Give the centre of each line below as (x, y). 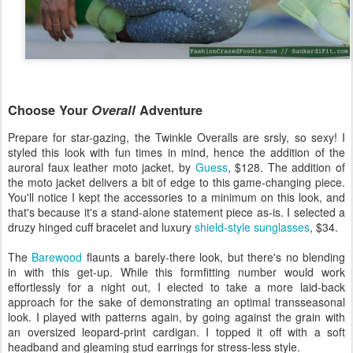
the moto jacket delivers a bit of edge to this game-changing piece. (176, 182)
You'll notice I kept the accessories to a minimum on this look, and (176, 197)
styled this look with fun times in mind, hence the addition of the (176, 152)
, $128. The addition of (286, 167)
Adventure (171, 110)
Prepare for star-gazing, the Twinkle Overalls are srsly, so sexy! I (176, 137)
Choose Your (50, 110)
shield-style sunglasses (252, 227)
